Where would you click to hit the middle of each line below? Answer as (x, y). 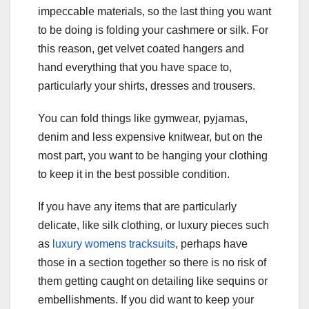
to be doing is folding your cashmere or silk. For (153, 30)
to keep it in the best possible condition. (134, 175)
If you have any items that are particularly (137, 207)
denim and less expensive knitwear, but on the (150, 137)
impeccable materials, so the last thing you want (154, 12)
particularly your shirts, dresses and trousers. (147, 86)
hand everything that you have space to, (135, 68)
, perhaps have (211, 244)
